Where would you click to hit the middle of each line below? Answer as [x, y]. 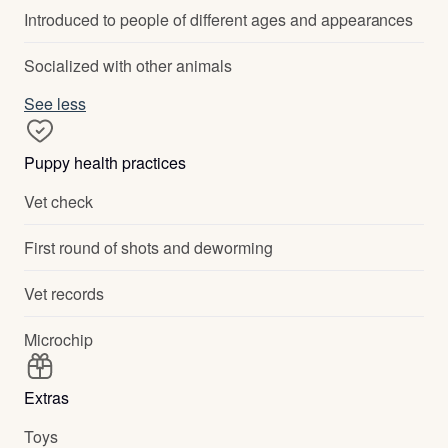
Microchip [58, 339]
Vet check [58, 201]
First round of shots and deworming [148, 247]
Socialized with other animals [128, 65]
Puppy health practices [105, 162]
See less [55, 103]
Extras [46, 397]
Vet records [64, 293]
